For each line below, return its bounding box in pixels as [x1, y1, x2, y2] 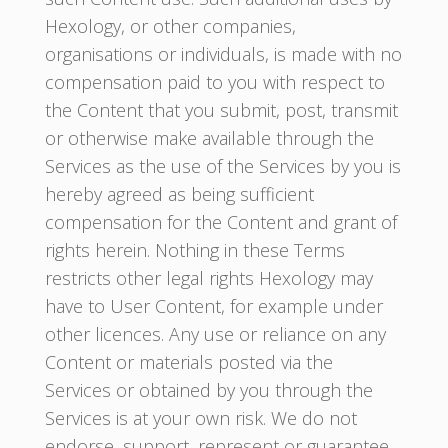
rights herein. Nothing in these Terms [44, 238, 345, 262]
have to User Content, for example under [44, 294, 383, 318]
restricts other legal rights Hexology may [44, 266, 373, 290]
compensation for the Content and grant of [44, 210, 397, 234]
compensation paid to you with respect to [44, 70, 385, 94]
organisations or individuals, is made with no [44, 42, 402, 66]
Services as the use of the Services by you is [44, 154, 401, 178]
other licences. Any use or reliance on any [44, 322, 386, 346]
